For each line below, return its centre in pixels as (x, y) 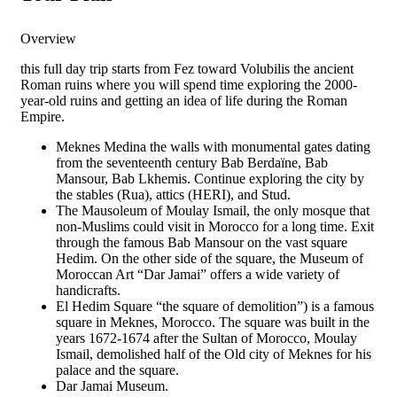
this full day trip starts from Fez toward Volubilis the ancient (187, 69)
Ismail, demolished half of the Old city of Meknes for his (214, 354)
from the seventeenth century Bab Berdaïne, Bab (192, 163)
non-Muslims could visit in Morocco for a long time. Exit (215, 227)
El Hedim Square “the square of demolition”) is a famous (215, 307)
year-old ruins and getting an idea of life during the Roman (184, 101)
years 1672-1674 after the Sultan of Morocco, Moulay (206, 339)
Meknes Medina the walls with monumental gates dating (213, 147)
